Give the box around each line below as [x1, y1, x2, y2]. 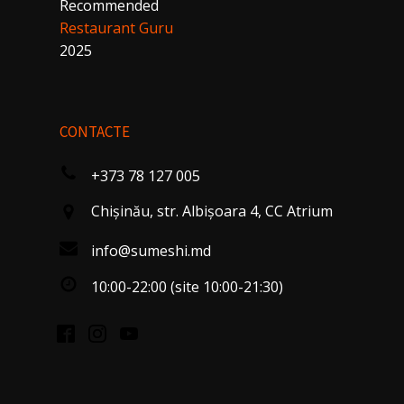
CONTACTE [60, 121, 130, 142]
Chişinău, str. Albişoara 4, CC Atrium [91, 200, 333, 221]
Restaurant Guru [60, 18, 173, 39]
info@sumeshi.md [91, 240, 211, 261]
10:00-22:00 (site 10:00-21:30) [91, 276, 283, 297]
